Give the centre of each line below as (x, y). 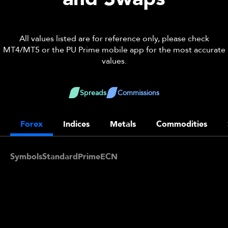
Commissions (138, 93)
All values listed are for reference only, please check (114, 39)
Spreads (93, 93)
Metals (123, 124)
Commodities (182, 124)
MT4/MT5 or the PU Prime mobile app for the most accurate (114, 50)
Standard (60, 157)
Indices (76, 124)
